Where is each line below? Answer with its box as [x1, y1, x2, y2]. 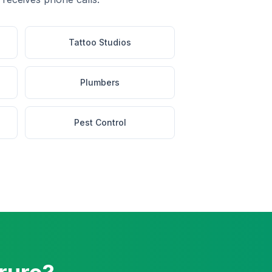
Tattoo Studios [69, 37, 131, 47]
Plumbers [80, 77, 120, 87]
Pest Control [73, 117, 126, 127]
